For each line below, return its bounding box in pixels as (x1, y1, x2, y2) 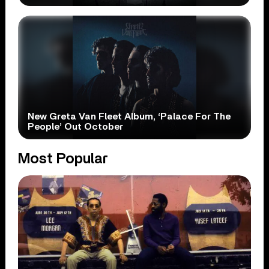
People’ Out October (28, 121, 124, 131)
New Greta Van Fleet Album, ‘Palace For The (28, 111, 231, 121)
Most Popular (18, 151, 109, 166)
